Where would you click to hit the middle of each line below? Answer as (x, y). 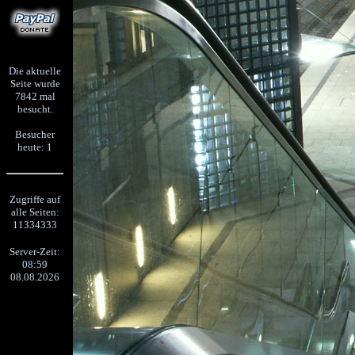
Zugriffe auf (35, 199)
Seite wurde (35, 84)
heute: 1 (35, 147)
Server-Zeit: (35, 252)
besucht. (35, 109)
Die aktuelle (35, 71)
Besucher (35, 134)
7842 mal (35, 96)
